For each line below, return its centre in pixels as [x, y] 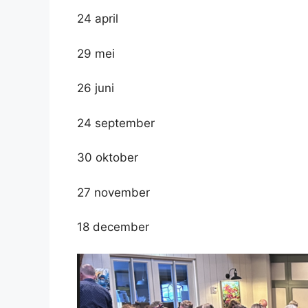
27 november [113, 192]
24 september [116, 123]
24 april [98, 19]
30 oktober [108, 157]
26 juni [96, 88]
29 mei [96, 53]
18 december [113, 227]
